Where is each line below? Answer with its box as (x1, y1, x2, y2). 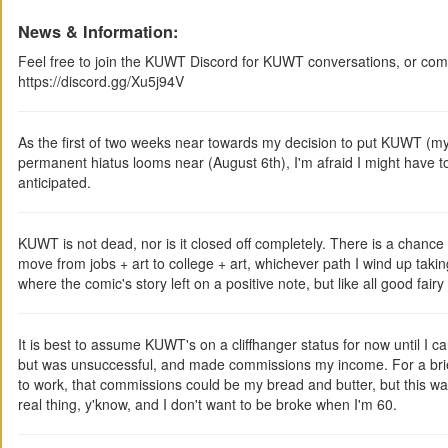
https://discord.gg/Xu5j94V (18, 70, 184, 91)
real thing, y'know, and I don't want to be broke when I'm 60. (18, 393, 397, 414)
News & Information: (18, 19, 178, 43)
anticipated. (18, 171, 91, 192)
